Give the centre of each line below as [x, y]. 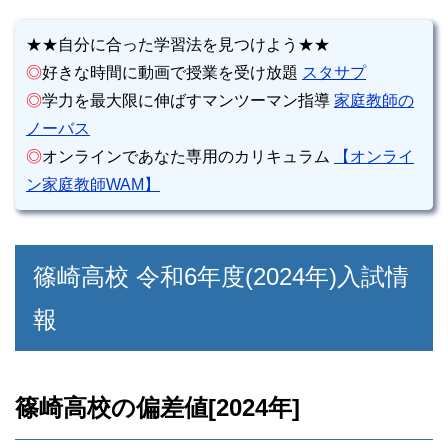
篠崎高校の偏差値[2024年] [157, 408]
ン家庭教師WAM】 [93, 185]
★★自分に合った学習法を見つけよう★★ [178, 45]
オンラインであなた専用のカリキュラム [188, 157]
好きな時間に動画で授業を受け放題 [172, 73]
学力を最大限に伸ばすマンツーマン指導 [188, 101]
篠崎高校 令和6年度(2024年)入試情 [221, 277]
